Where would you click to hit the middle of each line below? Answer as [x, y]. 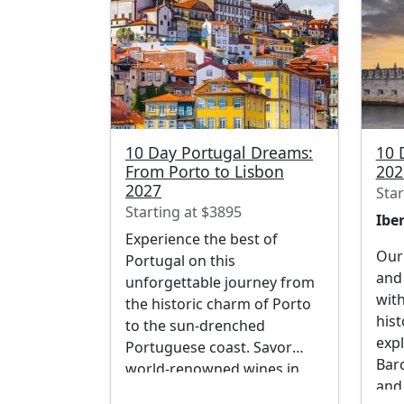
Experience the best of [202, 239]
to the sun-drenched [195, 326]
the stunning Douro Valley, [216, 391]
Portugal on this [180, 261]
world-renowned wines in [212, 369]
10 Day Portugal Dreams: [219, 153]
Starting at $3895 [184, 212]
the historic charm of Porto [218, 304]
